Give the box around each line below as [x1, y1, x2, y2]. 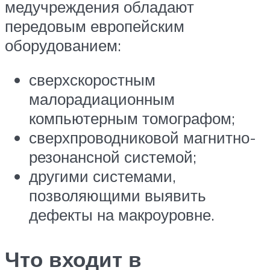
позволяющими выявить [29, 186, 206, 206]
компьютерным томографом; [29, 108, 235, 128]
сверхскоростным [29, 70, 155, 90]
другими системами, [29, 166, 176, 186]
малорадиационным [29, 89, 175, 109]
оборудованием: [5, 35, 121, 55]
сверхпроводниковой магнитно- [29, 128, 256, 148]
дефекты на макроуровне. [29, 205, 215, 225]
